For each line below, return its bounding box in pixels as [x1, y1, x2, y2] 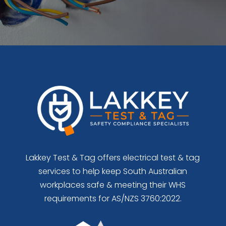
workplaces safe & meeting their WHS [40, 179, 186, 191]
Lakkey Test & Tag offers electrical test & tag [26, 151, 200, 163]
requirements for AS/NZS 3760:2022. [44, 192, 182, 204]
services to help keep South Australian [38, 165, 188, 177]
